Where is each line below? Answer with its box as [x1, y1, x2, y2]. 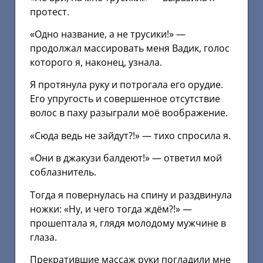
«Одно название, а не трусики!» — [30, 27, 186, 41]
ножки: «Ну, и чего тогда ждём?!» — [30, 202, 192, 215]
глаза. [30, 230, 57, 244]
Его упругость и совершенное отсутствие [30, 92, 220, 106]
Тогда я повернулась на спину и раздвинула [30, 188, 232, 201]
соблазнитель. [30, 166, 96, 179]
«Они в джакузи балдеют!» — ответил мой [30, 151, 222, 165]
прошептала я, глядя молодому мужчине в [30, 216, 226, 230]
